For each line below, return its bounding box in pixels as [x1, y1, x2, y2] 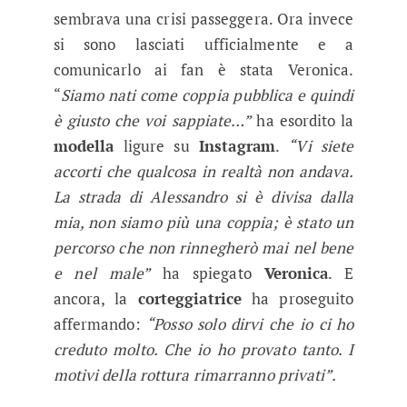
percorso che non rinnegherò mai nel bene [53, 236, 354, 258]
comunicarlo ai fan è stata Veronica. [53, 58, 354, 80]
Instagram [199, 134, 275, 156]
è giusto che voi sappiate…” [53, 109, 252, 131]
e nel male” [53, 262, 151, 283]
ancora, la [53, 287, 138, 309]
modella [53, 134, 114, 156]
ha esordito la [251, 109, 354, 131]
